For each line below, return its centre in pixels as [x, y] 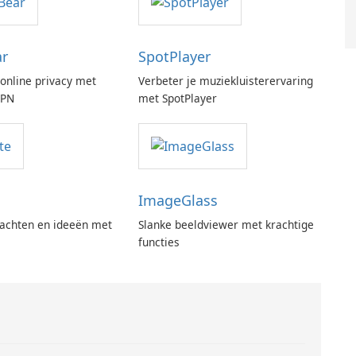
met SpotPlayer [177, 99]
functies [159, 242]
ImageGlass [178, 201]
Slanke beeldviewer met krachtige [226, 225]
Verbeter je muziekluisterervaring [225, 81]
